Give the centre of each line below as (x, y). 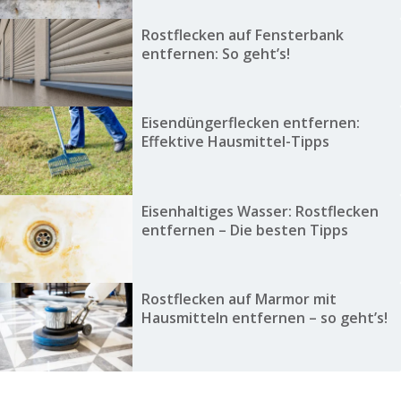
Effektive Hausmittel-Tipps (235, 142)
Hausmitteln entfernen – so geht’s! (264, 318)
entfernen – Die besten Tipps (244, 230)
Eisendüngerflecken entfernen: (250, 123)
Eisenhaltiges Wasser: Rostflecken (260, 211)
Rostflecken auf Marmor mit (239, 299)
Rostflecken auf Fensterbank (242, 35)
